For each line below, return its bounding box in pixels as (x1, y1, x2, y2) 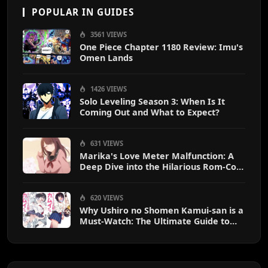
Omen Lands (80, 51, 133, 63)
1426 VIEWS (89, 84, 127, 93)
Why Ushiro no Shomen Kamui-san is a (80, 204, 243, 216)
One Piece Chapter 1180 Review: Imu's (80, 41, 243, 53)
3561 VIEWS (89, 29, 127, 39)
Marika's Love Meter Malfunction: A (80, 150, 234, 162)
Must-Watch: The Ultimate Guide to (80, 215, 230, 227)
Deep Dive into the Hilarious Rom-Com (80, 160, 245, 172)
